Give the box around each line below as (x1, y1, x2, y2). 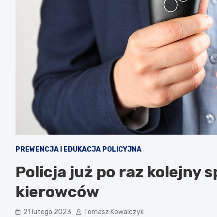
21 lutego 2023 (23, 207, 71, 216)
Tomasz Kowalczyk (84, 207, 144, 216)
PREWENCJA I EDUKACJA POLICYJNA (15, 145, 141, 154)
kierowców (15, 182, 99, 201)
